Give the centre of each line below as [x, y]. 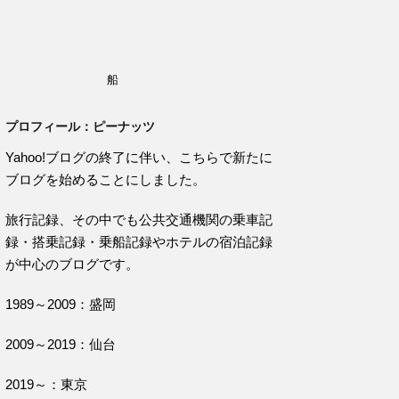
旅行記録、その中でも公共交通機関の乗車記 [139, 220]
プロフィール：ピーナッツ [80, 126]
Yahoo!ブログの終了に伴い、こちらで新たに [139, 157]
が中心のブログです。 [72, 264]
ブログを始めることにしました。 [106, 179]
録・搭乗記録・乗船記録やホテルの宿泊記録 [139, 242]
